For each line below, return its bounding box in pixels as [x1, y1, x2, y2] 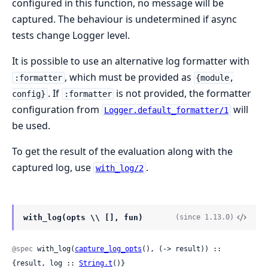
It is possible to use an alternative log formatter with [12, 54, 249, 68]
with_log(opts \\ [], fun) [23, 212, 143, 222]
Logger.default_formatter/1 [103, 105, 229, 115]
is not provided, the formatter [114, 87, 252, 100]
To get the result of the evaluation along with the [12, 145, 233, 159]
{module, [196, 73, 234, 83]
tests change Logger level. [12, 29, 130, 42]
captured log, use [12, 161, 93, 175]
